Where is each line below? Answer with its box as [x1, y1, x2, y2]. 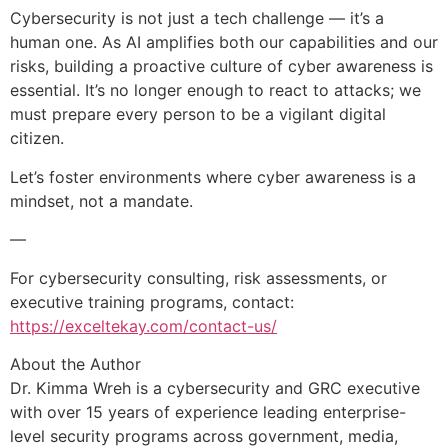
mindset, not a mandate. [10, 190, 193, 211]
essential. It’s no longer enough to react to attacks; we [10, 80, 421, 101]
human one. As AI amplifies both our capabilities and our [10, 32, 438, 53]
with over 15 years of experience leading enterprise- [10, 402, 406, 423]
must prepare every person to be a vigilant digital [10, 104, 386, 125]
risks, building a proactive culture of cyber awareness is [10, 56, 433, 77]
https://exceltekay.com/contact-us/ [10, 315, 277, 336]
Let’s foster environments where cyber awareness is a [10, 166, 416, 187]
